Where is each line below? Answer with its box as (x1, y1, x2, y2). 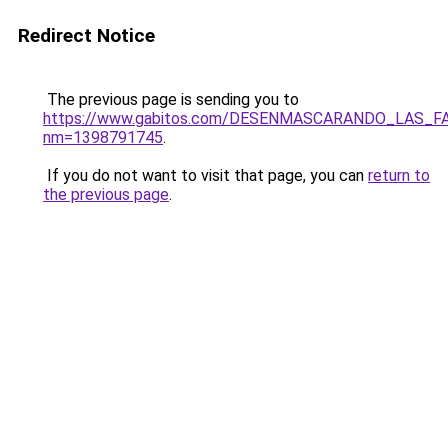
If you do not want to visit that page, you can (43, 166, 368, 185)
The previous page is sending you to (43, 90, 299, 109)
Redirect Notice (18, 24, 155, 47)
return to (368, 166, 430, 185)
